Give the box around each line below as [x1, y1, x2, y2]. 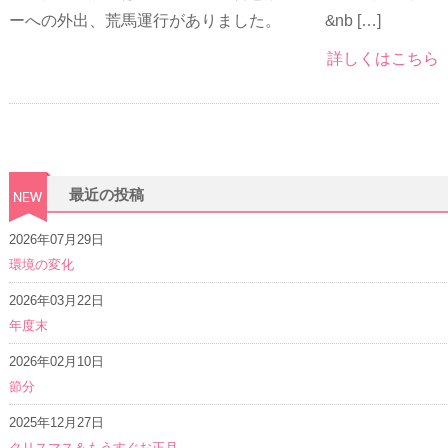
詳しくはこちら [327, 50, 440, 68]
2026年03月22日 [8, 292, 104, 308]
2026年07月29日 [8, 231, 104, 247]
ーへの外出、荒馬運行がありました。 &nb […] [8, 12, 382, 30]
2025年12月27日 [8, 414, 104, 430]
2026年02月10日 [8, 353, 104, 369]
